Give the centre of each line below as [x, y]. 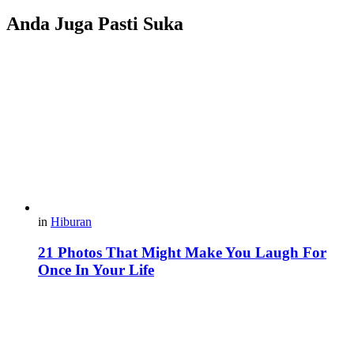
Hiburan [71, 222]
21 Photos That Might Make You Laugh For [182, 253]
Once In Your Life [96, 270]
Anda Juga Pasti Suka [95, 23]
